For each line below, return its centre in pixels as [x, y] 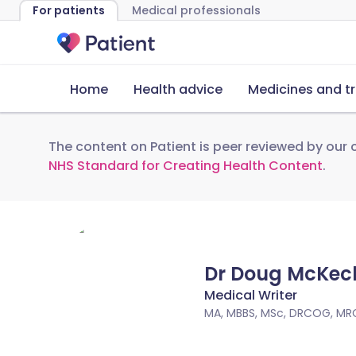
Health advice [178, 89]
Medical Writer [251, 295]
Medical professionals [196, 10]
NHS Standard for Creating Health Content [186, 166]
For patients [69, 10]
